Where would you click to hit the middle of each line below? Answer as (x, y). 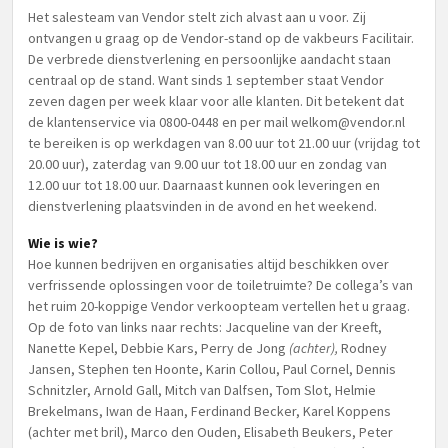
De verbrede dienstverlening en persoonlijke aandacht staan (209, 59)
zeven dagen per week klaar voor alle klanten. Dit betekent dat (216, 101)
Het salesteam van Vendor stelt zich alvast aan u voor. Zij (197, 17)
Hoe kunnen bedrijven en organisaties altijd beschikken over (208, 264)
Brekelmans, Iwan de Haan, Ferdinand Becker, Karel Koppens (211, 411)
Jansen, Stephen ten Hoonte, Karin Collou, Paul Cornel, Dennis (212, 369)
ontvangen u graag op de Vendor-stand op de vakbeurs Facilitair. (221, 38)
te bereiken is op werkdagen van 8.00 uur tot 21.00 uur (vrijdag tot (224, 143)
